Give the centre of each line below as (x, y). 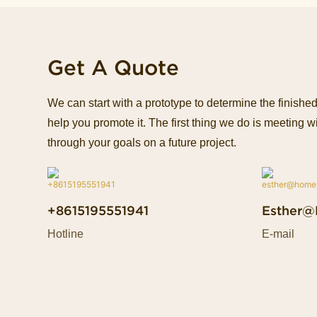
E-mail (278, 234)
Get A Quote (114, 68)
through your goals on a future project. (142, 143)
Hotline (66, 234)
